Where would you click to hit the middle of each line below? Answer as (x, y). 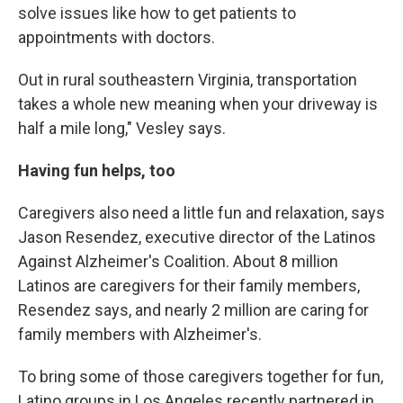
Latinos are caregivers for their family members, (189, 286)
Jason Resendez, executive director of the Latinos (197, 237)
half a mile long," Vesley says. (122, 129)
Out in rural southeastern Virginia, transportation (188, 80)
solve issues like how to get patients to (157, 13)
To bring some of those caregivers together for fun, (201, 377)
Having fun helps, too (97, 171)
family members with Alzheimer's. (140, 335)
